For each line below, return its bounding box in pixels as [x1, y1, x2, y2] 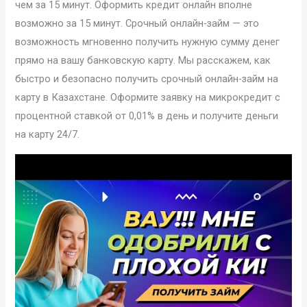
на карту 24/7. [15, 128, 80, 141]
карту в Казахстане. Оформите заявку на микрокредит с [15, 91, 281, 104]
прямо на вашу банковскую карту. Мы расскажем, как [15, 54, 271, 67]
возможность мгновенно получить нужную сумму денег [15, 36, 280, 49]
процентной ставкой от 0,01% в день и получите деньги [15, 110, 279, 123]
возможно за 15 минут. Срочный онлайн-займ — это [15, 17, 260, 30]
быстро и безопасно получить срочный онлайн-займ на [15, 73, 279, 86]
